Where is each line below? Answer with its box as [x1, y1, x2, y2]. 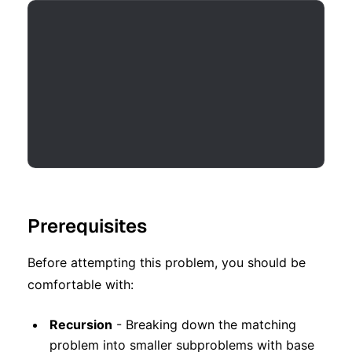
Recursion [49, 317, 112, 333]
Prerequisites [27, 214, 147, 239]
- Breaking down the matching [112, 317, 296, 333]
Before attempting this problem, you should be [27, 255, 306, 271]
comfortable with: [27, 277, 134, 293]
